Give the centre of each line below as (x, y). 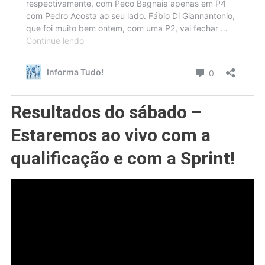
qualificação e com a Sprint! (122, 159)
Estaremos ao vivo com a (110, 135)
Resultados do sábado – (106, 112)
